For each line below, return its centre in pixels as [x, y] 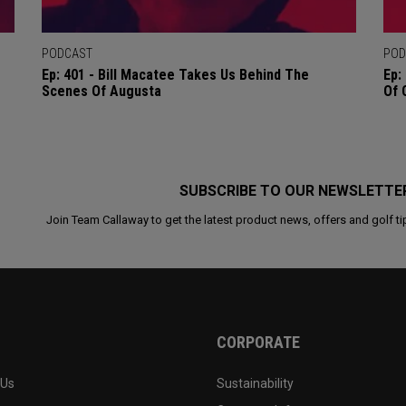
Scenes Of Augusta [101, 91]
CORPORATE [258, 342]
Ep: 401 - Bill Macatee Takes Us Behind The [175, 74]
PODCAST [67, 53]
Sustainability [255, 383]
